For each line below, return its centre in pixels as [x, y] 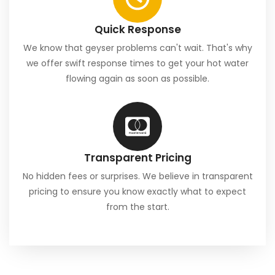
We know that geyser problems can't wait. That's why [137, 48]
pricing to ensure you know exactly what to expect [137, 192]
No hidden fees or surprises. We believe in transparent [137, 176]
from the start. [137, 207]
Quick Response [137, 30]
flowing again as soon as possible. [137, 79]
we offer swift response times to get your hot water [137, 64]
